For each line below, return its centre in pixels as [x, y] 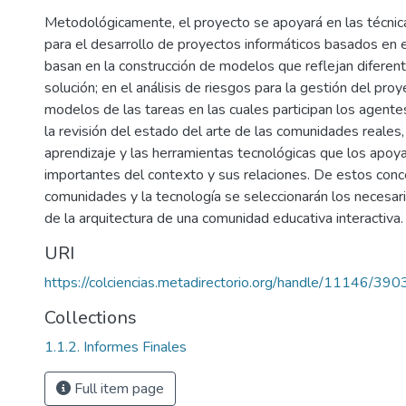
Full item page [117, 389]
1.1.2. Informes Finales [116, 347]
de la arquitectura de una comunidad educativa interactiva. [224, 218]
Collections [91, 318]
